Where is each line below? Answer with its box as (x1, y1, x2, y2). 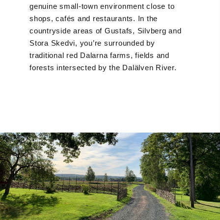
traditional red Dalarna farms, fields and (29, 51, 169, 59)
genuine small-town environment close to (29, 1, 175, 10)
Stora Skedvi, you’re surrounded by (29, 38, 155, 47)
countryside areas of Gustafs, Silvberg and (29, 26, 182, 35)
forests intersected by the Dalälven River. (29, 63, 177, 72)
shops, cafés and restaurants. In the (29, 14, 158, 23)
